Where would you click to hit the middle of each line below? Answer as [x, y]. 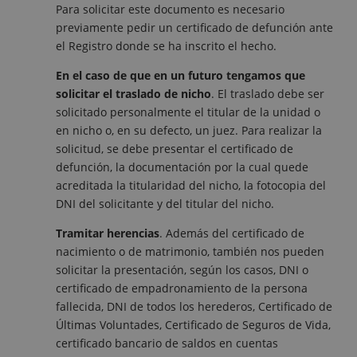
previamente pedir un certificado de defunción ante [194, 28]
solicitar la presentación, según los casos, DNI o [182, 270]
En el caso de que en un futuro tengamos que [180, 76]
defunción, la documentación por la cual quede [182, 167]
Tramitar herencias [108, 233]
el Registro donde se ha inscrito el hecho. [166, 46]
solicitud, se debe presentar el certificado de [175, 149]
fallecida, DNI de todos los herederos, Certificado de [194, 307]
